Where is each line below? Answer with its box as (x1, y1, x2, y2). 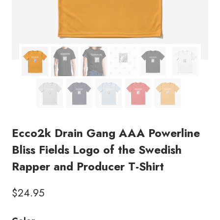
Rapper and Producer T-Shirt (12, 158, 164, 175)
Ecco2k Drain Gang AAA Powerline (12, 125, 200, 141)
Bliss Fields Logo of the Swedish (12, 141, 182, 158)
